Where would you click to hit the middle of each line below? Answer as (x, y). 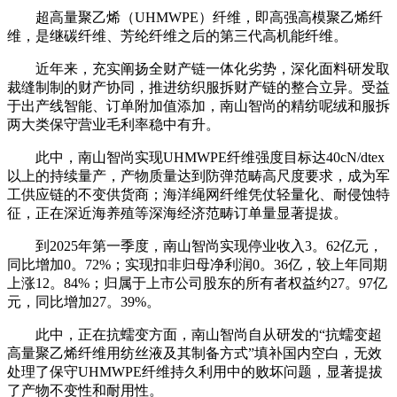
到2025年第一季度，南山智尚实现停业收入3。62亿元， (195, 246)
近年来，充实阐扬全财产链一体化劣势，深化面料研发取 (198, 69)
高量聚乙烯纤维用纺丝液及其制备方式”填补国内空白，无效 (195, 353)
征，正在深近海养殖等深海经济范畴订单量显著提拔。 (177, 213)
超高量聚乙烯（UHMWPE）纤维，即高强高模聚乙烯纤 (195, 17)
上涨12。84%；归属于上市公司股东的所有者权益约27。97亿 (197, 283)
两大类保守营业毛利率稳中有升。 (113, 125)
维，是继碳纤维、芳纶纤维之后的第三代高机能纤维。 (177, 36)
